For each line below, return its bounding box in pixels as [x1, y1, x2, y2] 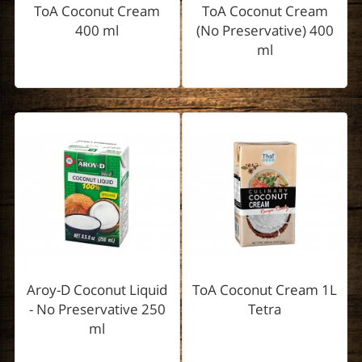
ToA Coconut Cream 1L [192, 280, 338, 300]
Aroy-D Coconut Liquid [27, 280, 168, 300]
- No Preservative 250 [28, 300, 166, 319]
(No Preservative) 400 [196, 21, 334, 40]
